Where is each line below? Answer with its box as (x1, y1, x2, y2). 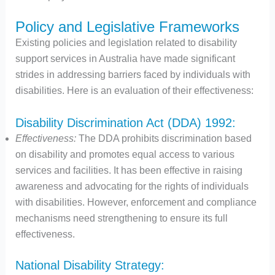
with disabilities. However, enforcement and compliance (15, 196, 257, 207)
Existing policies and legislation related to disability (15, 37, 237, 48)
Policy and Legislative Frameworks (15, 18, 239, 36)
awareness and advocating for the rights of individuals (15, 180, 249, 192)
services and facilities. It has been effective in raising (15, 165, 242, 176)
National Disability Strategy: (15, 258, 165, 272)
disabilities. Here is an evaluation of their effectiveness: (15, 85, 254, 96)
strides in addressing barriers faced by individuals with (15, 69, 250, 80)
